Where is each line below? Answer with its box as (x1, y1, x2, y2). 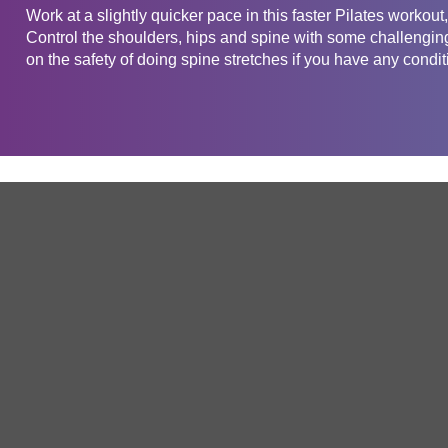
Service (313, 307, 434, 348)
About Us (9, 396, 108, 423)
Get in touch (9, 206, 204, 247)
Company (9, 307, 164, 348)
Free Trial (313, 396, 415, 423)
